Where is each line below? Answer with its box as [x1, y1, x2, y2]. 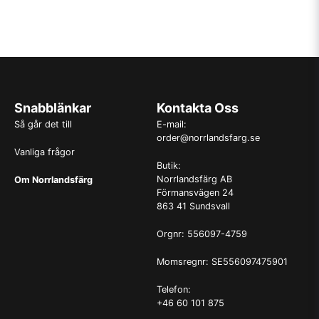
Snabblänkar [14, 100, 91, 115]
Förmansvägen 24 [156, 187, 234, 198]
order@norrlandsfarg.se [156, 132, 260, 143]
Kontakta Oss [156, 100, 239, 115]
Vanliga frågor [14, 147, 75, 157]
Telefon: [156, 284, 194, 295]
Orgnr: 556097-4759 [156, 229, 247, 239]
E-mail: [156, 119, 187, 130]
